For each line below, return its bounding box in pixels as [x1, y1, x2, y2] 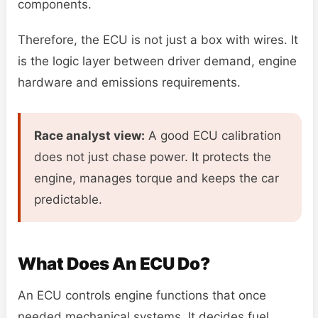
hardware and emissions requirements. [18, 75, 241, 89]
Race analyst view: [34, 128, 145, 143]
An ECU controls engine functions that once [18, 287, 266, 302]
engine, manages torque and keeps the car [34, 170, 279, 185]
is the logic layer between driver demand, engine [18, 53, 297, 68]
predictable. [34, 192, 102, 207]
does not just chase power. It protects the [34, 149, 271, 164]
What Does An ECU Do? [18, 253, 210, 274]
